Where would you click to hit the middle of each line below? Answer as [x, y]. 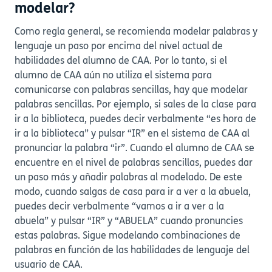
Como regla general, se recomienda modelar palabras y [136, 32]
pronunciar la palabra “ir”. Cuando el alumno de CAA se [134, 148]
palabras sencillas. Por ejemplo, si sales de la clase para [135, 105]
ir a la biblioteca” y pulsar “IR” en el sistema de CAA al [132, 134]
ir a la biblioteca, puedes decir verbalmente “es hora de [135, 119]
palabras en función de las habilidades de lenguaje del [132, 250]
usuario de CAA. [49, 265]
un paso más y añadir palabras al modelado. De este [128, 178]
